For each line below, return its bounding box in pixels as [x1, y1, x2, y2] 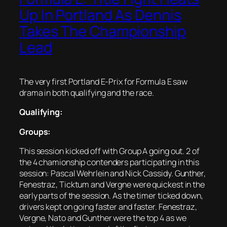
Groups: [19, 126, 51, 137]
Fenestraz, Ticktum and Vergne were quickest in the [19, 178, 205, 190]
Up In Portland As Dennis [19, 5, 181, 25]
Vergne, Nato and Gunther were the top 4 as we [19, 212, 186, 223]
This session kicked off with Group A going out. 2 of [19, 145, 200, 157]
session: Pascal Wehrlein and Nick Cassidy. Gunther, [19, 167, 206, 179]
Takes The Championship [19, 21, 186, 42]
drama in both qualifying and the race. [19, 87, 155, 99]
